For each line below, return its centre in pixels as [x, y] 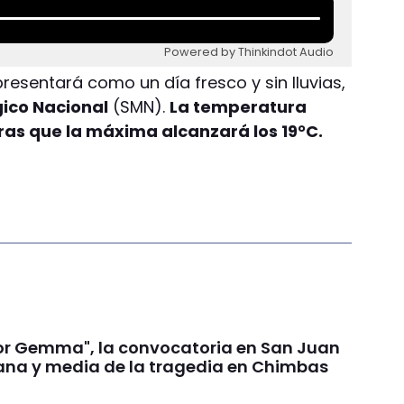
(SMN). [139, 106]
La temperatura [239, 106]
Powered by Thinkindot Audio [249, 52]
